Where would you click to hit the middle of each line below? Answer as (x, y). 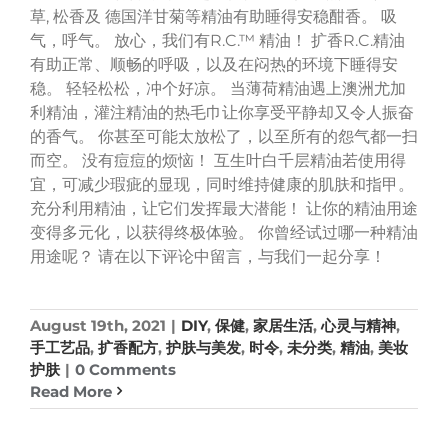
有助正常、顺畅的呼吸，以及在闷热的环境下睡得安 (214, 64)
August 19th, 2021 (98, 325)
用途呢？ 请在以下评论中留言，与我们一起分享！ (208, 256)
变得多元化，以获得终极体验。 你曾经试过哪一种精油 (224, 232)
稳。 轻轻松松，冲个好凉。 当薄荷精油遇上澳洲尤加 (218, 88)
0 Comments (125, 369)
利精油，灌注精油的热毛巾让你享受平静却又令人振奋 (222, 112)
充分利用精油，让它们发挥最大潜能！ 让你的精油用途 (224, 208)
